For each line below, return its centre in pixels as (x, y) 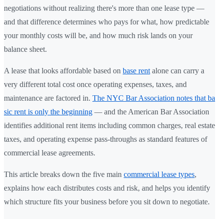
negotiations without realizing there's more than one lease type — (104, 8)
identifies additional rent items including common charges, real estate (109, 125)
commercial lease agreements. (50, 153)
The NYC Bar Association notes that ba (154, 98)
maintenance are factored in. (48, 98)
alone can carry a (177, 70)
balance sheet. (25, 49)
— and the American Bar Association (151, 111)
